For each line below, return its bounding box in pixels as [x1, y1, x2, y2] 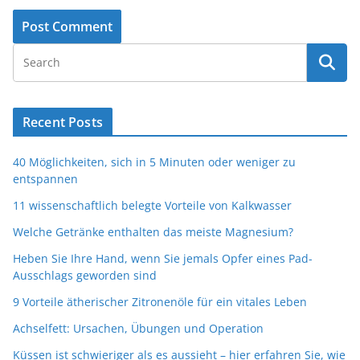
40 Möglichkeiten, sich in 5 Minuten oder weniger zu [13, 153, 296, 170]
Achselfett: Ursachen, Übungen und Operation [13, 320, 264, 336]
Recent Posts [22, 112, 103, 131]
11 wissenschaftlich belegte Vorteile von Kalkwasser [13, 197, 292, 213]
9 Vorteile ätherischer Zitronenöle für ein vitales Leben [13, 293, 307, 309]
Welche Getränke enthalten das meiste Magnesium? [13, 223, 293, 239]
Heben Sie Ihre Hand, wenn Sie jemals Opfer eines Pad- [13, 250, 313, 266]
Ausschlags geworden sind [13, 267, 157, 283]
